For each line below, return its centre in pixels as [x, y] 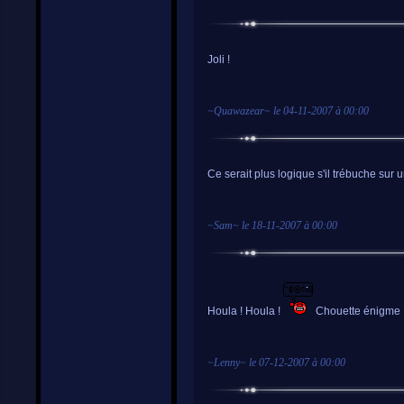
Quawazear [239, 111]
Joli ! [219, 60]
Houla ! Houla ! [245, 311]
